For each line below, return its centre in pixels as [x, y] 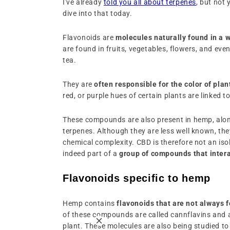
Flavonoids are [88, 37]
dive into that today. [99, 13]
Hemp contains [90, 203]
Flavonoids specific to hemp [137, 178]
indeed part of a [90, 153]
